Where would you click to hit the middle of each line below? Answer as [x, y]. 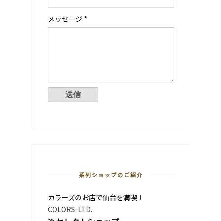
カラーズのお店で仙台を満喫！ [96, 198]
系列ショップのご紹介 [111, 175]
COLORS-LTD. [70, 209]
